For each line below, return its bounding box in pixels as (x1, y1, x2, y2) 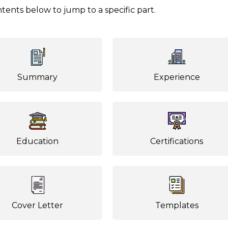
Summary (17, 72, 58, 82)
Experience (153, 72, 200, 82)
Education (16, 136, 59, 146)
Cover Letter (12, 201, 64, 210)
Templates (155, 201, 198, 210)
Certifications (150, 136, 204, 146)
